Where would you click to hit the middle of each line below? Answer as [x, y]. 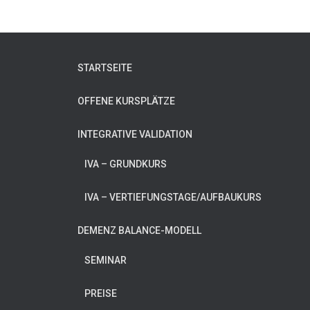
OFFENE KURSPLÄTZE [126, 101]
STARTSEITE [105, 68]
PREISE [101, 293]
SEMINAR [106, 260]
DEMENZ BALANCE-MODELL [139, 230]
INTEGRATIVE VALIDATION [135, 134]
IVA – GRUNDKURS [126, 164]
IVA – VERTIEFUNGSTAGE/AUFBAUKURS [173, 197]
